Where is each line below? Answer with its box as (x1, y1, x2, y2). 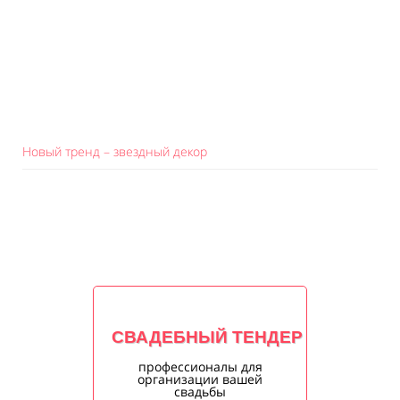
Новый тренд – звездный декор (22, 143, 207, 160)
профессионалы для (137, 358, 262, 375)
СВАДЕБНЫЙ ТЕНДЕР (112, 328, 303, 346)
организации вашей (137, 371, 262, 387)
